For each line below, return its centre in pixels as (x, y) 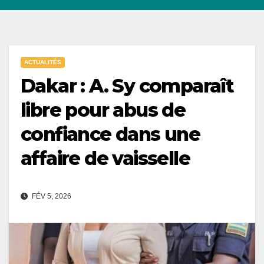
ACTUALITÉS (43, 62)
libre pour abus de (103, 110)
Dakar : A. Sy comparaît (127, 86)
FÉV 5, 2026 (51, 196)
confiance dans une (110, 134)
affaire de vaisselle (105, 159)
